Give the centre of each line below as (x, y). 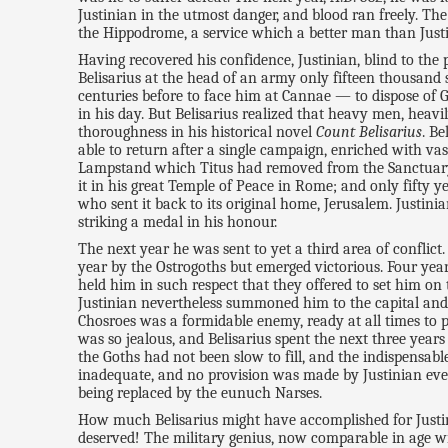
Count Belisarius (369, 132)
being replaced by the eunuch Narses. (200, 393)
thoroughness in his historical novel (197, 132)
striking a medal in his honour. (178, 222)
